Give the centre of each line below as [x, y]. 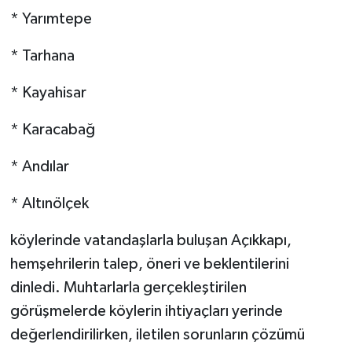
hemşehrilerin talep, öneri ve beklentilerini [149, 264]
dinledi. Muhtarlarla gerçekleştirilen [128, 288]
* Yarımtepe [51, 19]
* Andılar [39, 167]
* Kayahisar [48, 93]
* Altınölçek [49, 204]
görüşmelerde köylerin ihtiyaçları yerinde [146, 312]
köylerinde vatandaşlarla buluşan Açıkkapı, [150, 241]
